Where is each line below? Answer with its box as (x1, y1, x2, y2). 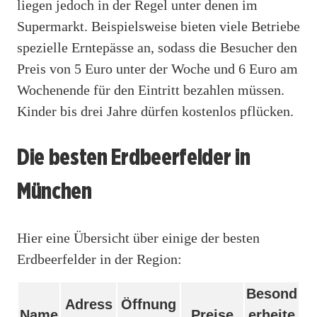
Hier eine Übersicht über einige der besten (17, 229, 260, 246)
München (17, 177, 92, 205)
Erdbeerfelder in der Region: (17, 250, 182, 267)
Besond (246, 285, 297, 301)
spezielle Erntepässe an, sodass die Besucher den (17, 39, 297, 55)
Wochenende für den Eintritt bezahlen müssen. (17, 81, 284, 98)
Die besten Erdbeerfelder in (17, 143, 250, 171)
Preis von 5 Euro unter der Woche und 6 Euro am (17, 60, 298, 76)
